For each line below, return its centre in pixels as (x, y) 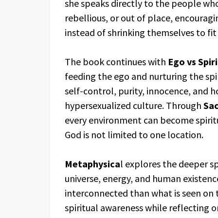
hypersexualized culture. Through (134, 105)
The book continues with (116, 62)
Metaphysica (92, 164)
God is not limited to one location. (134, 135)
